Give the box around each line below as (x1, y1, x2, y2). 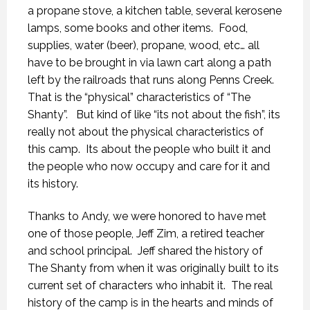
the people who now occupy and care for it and (28, 160, 270, 173)
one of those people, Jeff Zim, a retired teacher (28, 227, 264, 240)
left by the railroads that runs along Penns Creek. (28, 73, 280, 86)
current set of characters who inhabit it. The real (28, 279, 273, 292)
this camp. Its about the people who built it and (28, 143, 271, 156)
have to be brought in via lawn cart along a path (28, 56, 271, 69)
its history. (28, 177, 78, 190)
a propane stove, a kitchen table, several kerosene (28, 4, 282, 17)
